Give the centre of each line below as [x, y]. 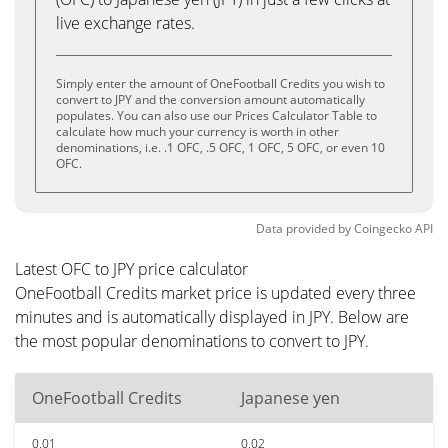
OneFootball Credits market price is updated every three [215, 293]
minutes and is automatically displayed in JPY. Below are [212, 317]
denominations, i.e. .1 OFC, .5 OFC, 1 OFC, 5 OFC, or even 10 [220, 147]
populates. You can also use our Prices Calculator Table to [216, 115]
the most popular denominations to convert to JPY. [192, 341]
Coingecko [383, 228]
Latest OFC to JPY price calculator [131, 269]
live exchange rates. [125, 23]
